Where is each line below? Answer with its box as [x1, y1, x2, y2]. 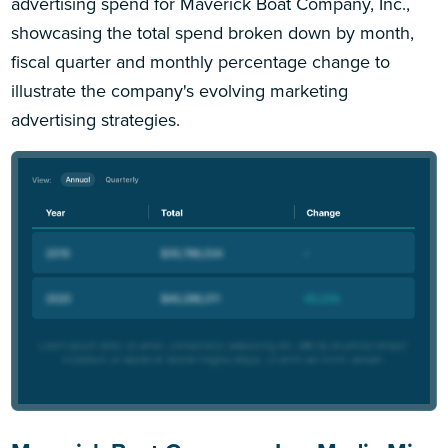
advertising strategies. [11, 106, 181, 133]
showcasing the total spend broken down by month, [11, 19, 415, 46]
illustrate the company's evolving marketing [11, 77, 349, 104]
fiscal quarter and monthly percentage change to [11, 48, 391, 75]
